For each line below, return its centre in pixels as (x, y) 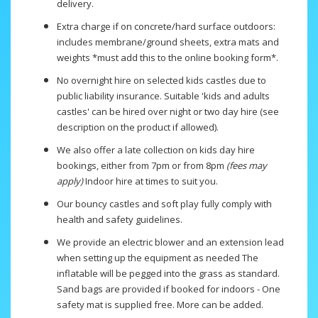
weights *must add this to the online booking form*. (168, 58)
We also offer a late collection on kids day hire (156, 150)
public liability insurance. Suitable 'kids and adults (163, 96)
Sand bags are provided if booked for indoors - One (169, 289)
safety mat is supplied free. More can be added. (160, 305)
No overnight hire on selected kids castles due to (161, 81)
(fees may (246, 166)
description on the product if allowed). (138, 127)
